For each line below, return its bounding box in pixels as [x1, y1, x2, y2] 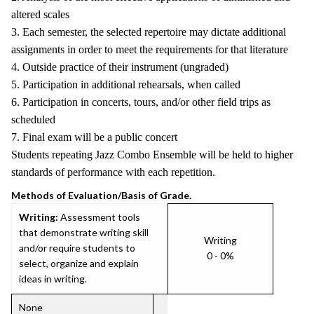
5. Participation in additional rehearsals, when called [11, 78, 240, 90]
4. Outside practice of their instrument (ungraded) [11, 61, 228, 73]
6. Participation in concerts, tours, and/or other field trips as [11, 96, 271, 108]
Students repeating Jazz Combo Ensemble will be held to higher [11, 149, 293, 161]
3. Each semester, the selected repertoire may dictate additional [11, 26, 286, 38]
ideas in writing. [19, 273, 87, 285]
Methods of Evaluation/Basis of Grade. [11, 189, 191, 201]
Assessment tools [58, 211, 140, 223]
